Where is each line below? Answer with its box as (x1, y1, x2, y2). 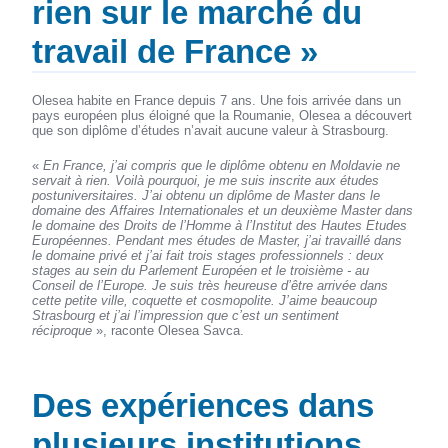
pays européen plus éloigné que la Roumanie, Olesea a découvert (32, 107, 413, 123)
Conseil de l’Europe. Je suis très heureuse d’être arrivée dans (32, 277, 389, 293)
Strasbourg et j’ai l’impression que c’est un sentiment (32, 307, 340, 323)
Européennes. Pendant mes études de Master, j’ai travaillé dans (32, 232, 403, 248)
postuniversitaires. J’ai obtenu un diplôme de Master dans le (32, 187, 381, 203)
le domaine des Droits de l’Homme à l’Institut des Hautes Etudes (32, 217, 408, 233)
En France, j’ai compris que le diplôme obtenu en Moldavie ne (43, 157, 401, 173)
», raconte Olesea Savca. (92, 322, 245, 338)
